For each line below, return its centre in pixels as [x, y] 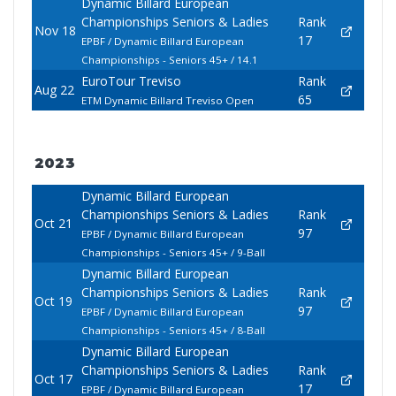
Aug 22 [54, 90]
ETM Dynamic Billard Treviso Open [167, 101]
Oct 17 [53, 379]
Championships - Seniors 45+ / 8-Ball [173, 331]
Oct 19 [53, 301]
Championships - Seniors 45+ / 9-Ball [173, 253]
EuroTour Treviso [131, 81]
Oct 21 [53, 224]
